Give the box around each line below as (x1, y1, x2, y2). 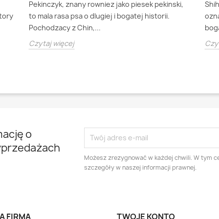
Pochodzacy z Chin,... (29, 22, 101, 32)
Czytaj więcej (29, 38, 74, 48)
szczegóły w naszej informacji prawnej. (84, 163, 197, 172)
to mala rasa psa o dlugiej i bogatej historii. (29, 11, 170, 21)
